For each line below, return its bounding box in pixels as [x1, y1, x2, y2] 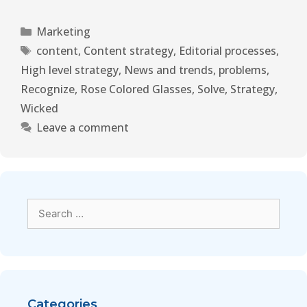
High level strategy [21, 62, 119, 78]
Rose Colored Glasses [80, 82, 192, 97]
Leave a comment [36, 120, 129, 136]
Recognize [21, 82, 75, 97]
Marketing [36, 24, 90, 40]
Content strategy [83, 43, 173, 59]
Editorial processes [178, 43, 276, 59]
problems [219, 62, 267, 78]
